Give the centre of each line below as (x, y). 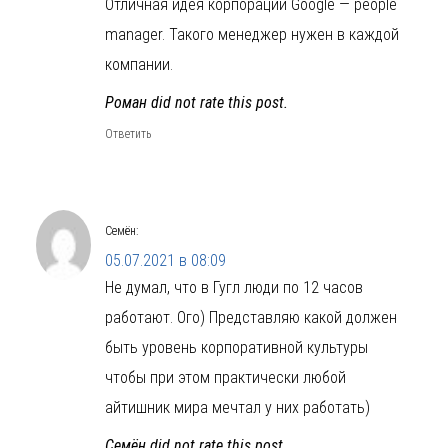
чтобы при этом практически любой (225, 378)
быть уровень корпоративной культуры (236, 348)
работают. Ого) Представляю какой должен (251, 318)
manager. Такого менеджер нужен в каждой (252, 35)
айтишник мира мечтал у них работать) (237, 408)
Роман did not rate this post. (196, 103)
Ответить (128, 134)
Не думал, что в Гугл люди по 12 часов (234, 288)
